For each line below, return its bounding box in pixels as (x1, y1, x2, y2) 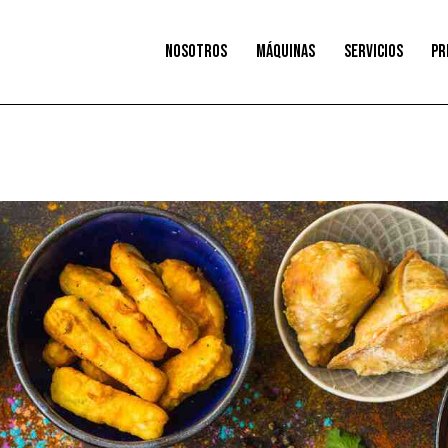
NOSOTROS (165, 41, 228, 63)
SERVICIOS (343, 41, 403, 63)
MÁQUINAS (255, 41, 315, 63)
